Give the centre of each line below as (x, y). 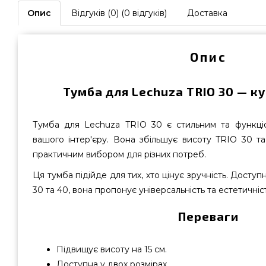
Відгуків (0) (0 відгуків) (119, 13)
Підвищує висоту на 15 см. (112, 249)
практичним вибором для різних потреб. (119, 154)
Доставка (207, 13)
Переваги (208, 216)
